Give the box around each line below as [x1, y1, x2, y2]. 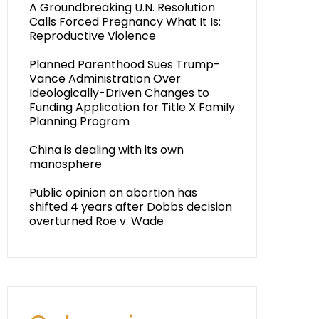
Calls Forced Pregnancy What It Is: [29, 14, 221, 30]
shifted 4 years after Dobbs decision [29, 199, 232, 215]
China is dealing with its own [29, 142, 184, 158]
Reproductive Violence [29, 28, 156, 44]
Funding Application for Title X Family [29, 99, 235, 115]
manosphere [29, 156, 102, 172]
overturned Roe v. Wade [29, 213, 164, 229]
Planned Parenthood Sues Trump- [29, 56, 220, 73]
